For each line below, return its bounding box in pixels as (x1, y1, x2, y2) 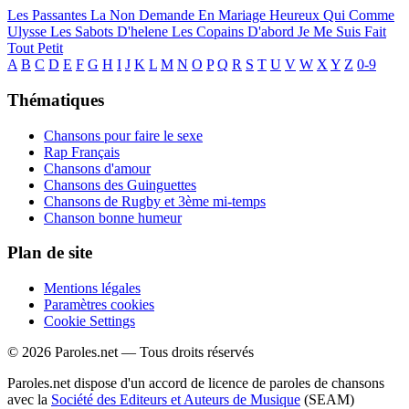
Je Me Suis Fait (298, 24, 386, 40)
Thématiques (7, 90, 104, 110)
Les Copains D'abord (172, 24, 298, 40)
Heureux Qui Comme (269, 7, 394, 24)
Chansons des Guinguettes (44, 176, 196, 193)
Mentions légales (44, 280, 141, 297)
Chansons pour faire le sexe (44, 127, 203, 143)
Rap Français (44, 143, 120, 160)
